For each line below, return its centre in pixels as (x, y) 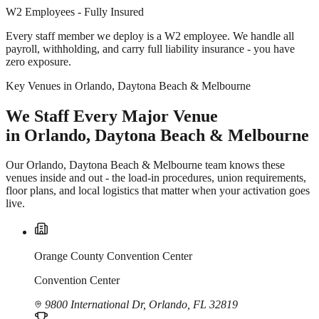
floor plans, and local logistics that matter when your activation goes (158, 191)
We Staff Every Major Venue (112, 116)
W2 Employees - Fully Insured (75, 11)
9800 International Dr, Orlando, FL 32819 (140, 305)
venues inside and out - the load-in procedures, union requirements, (156, 178)
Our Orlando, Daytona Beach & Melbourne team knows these (145, 165)
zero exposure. (38, 61)
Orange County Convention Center (113, 256)
